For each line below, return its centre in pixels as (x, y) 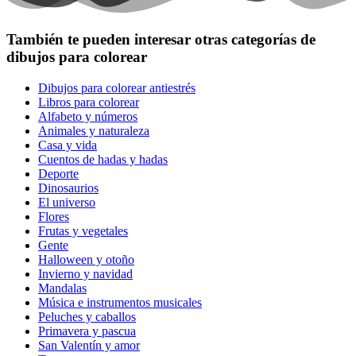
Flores (54, 216)
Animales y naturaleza (94, 130)
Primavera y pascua (87, 331)
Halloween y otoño (86, 259)
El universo (67, 202)
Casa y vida (68, 145)
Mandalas (62, 288)
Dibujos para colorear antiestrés (117, 87)
